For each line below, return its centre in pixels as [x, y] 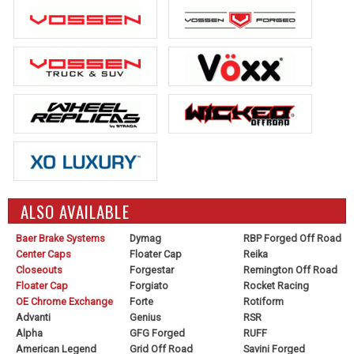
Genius [145, 317]
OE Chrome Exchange [64, 301]
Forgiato [149, 285]
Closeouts [39, 269]
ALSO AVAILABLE [75, 211]
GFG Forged [157, 333]
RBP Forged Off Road [292, 238]
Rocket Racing [276, 285]
